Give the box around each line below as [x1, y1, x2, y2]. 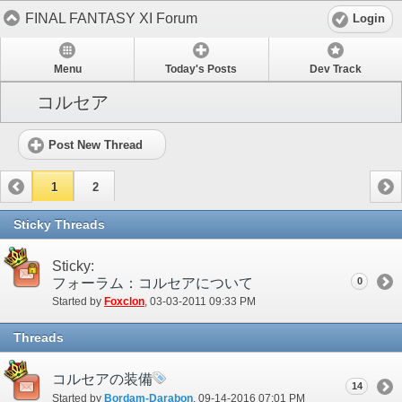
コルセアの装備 [52, 371, 153, 387]
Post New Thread [48, 137, 143, 152]
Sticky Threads [13, 216, 105, 232]
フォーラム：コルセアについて [52, 275, 253, 291]
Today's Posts [165, 63, 238, 76]
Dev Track [309, 63, 362, 76]
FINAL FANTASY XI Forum [25, 10, 197, 26]
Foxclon [104, 295, 144, 309]
